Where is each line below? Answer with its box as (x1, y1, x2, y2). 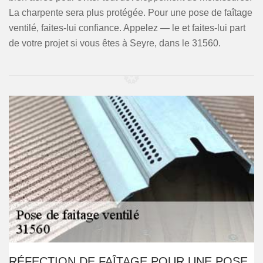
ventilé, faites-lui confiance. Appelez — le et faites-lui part (9, 23, 245, 33)
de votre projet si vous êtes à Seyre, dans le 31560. (9, 38, 221, 48)
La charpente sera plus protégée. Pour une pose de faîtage (9, 8, 252, 18)
